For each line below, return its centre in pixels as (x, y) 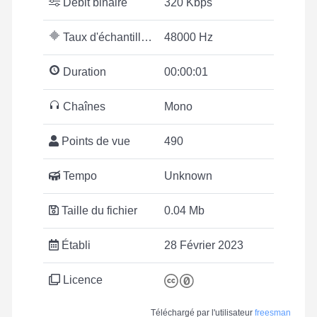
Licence (81, 280)
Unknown (188, 176)
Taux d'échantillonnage (100, 37)
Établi (75, 245)
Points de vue (94, 141)
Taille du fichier (98, 211)
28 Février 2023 (204, 245)
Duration (83, 72)
